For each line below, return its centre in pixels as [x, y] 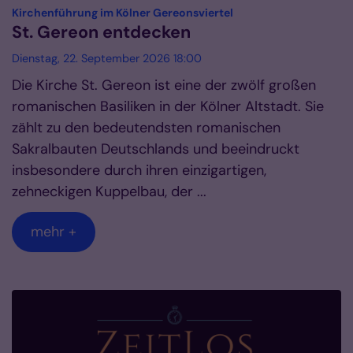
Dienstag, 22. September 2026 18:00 [107, 58]
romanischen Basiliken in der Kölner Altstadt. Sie [168, 106]
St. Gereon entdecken [101, 32]
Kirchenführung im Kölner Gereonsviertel [123, 12]
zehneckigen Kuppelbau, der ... [109, 191]
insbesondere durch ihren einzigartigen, [139, 170]
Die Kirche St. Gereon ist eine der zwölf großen [164, 85]
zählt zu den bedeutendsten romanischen [146, 127]
